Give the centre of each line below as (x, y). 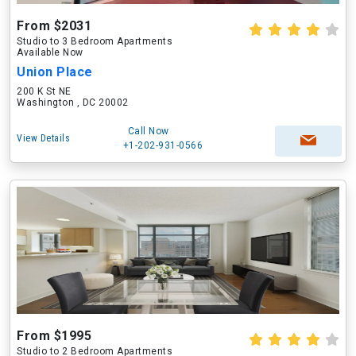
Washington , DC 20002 (73, 103)
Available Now (50, 52)
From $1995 (54, 336)
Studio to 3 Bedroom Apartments (95, 41)
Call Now (148, 131)
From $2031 (54, 26)
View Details (43, 138)
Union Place (55, 72)
